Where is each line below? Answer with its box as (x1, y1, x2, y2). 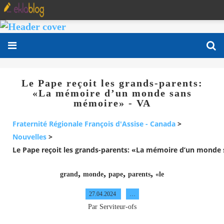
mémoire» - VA (73, 97, 151, 108)
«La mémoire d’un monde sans (32, 87, 192, 98)
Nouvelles (12, 132, 46, 142)
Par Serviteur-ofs (87, 202, 136, 210)
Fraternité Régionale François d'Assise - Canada (12, 119, 175, 129)
